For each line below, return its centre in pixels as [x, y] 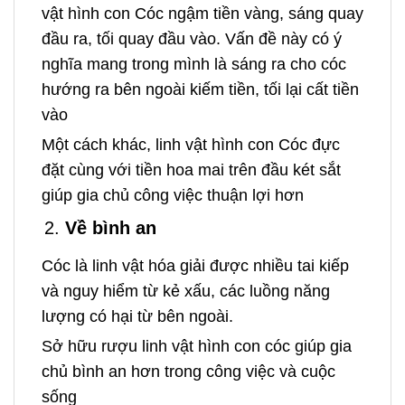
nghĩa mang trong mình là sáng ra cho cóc [194, 65]
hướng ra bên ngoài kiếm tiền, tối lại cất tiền [200, 90]
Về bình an [111, 227]
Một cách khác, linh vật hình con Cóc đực [191, 145]
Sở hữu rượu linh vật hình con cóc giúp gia [197, 347]
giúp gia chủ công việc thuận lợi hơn [173, 196]
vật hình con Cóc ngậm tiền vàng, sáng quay [202, 14]
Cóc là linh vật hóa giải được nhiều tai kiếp [195, 265]
